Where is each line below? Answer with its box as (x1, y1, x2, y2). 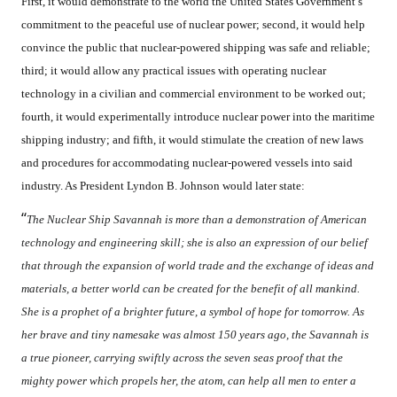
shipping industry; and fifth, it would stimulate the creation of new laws (21, 133, 363, 147)
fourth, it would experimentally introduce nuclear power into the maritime (21, 110, 375, 124)
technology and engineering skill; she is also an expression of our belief (21, 236, 368, 250)
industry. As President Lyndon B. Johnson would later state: (21, 179, 305, 193)
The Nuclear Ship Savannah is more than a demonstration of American (27, 213, 367, 227)
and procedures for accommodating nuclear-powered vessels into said (21, 156, 353, 170)
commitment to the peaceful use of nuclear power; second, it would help (21, 18, 365, 32)
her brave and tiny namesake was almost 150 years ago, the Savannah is (21, 328, 369, 342)
